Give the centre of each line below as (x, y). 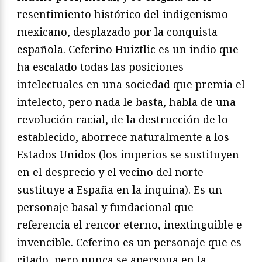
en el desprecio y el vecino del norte (110, 172)
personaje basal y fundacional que (105, 207)
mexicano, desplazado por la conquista (117, 31)
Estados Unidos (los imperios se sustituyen (128, 154)
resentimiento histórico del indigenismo (123, 14)
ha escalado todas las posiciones (100, 66)
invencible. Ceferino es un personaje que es (129, 242)
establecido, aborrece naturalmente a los (123, 137)
